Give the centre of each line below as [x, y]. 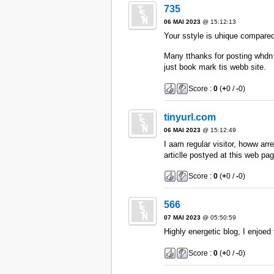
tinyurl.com [190, 117]
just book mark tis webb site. [215, 67]
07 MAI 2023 [182, 218]
